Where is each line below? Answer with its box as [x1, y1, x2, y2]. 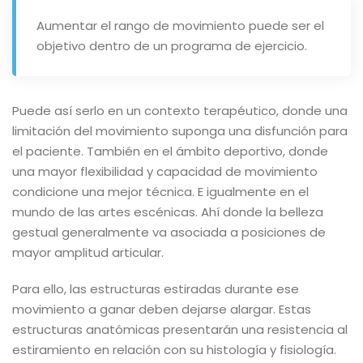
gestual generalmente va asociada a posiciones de [12, 224, 326, 241]
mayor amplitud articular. [12, 244, 164, 261]
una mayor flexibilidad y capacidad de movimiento [12, 163, 318, 180]
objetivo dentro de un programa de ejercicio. [36, 37, 307, 54]
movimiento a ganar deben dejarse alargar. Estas [12, 301, 311, 318]
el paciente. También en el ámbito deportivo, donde [12, 143, 328, 160]
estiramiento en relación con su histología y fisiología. [12, 341, 336, 358]
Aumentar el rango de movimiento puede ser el [36, 17, 324, 34]
